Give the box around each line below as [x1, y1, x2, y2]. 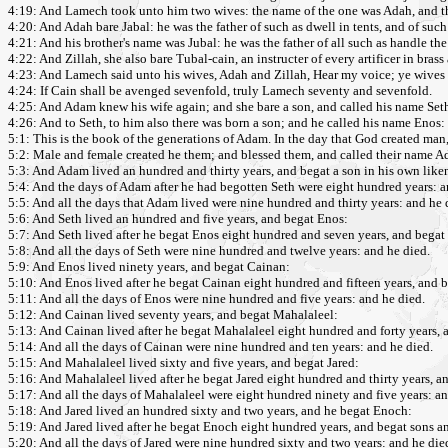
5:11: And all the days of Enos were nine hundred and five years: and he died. [8, 291, 425, 307]
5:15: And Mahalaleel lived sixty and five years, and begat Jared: [8, 355, 359, 371]
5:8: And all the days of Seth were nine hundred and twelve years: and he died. [8, 243, 430, 259]
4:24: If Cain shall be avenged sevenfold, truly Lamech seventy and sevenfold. [8, 83, 432, 99]
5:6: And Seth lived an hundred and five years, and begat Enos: [8, 211, 348, 227]
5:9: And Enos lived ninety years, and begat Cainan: [8, 259, 290, 275]
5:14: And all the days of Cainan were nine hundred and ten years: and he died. [8, 339, 433, 355]
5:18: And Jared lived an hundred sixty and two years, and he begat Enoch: [8, 403, 412, 419]
